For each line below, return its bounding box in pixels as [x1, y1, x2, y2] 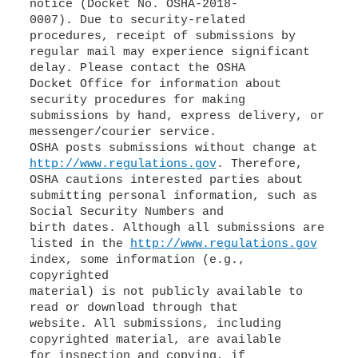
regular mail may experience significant [29, 46, 310, 59]
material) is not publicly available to [29, 285, 303, 299]
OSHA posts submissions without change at [29, 141, 317, 155]
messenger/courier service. [29, 125, 217, 139]
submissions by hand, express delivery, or [29, 109, 324, 123]
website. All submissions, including [29, 317, 281, 331]
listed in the [29, 237, 130, 251]
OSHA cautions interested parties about [29, 173, 303, 187]
